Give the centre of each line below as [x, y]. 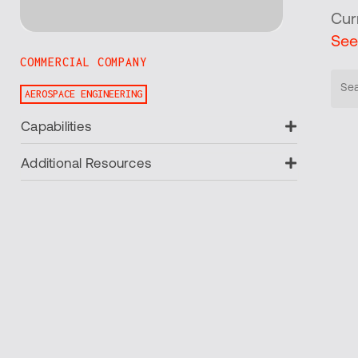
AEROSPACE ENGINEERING [84, 93]
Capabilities [56, 127]
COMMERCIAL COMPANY [84, 62]
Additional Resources [86, 164]
